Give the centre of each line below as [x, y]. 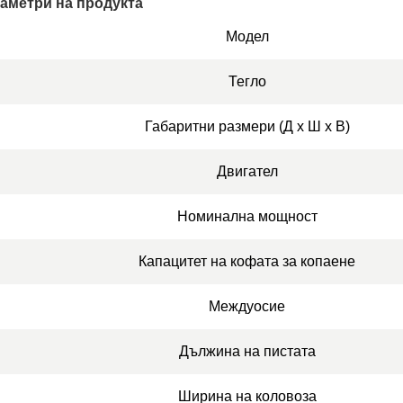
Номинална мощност [247, 216]
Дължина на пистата [247, 351]
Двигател [247, 171]
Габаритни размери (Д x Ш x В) [247, 126]
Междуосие [247, 306]
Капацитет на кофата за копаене [247, 261]
